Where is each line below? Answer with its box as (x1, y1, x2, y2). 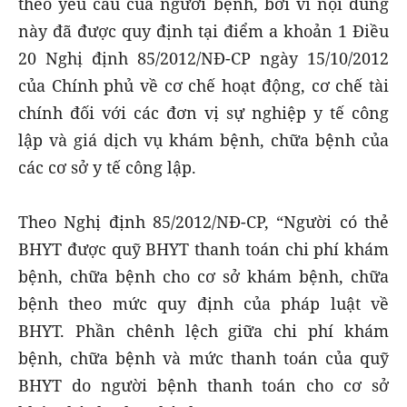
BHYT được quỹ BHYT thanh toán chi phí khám (18, 237, 389, 260)
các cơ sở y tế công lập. (18, 155, 196, 178)
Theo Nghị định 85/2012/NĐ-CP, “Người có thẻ (18, 210, 389, 233)
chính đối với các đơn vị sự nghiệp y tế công (18, 101, 389, 124)
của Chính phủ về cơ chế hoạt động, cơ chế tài (18, 74, 389, 96)
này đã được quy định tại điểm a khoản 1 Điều (18, 19, 389, 42)
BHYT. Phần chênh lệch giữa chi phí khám (18, 319, 389, 342)
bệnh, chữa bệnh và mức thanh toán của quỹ (18, 346, 389, 369)
